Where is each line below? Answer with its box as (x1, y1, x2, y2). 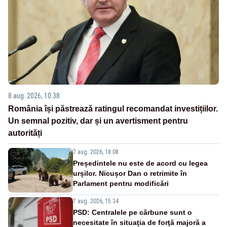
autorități (8, 128, 42, 137)
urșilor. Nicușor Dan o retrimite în (73, 169, 187, 177)
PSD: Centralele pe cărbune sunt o (73, 208, 192, 216)
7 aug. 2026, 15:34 (73, 197, 119, 205)
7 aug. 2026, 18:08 (73, 148, 119, 156)
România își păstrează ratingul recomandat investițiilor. (8, 104, 218, 113)
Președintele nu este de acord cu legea (73, 159, 208, 167)
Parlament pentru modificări (73, 179, 169, 187)
